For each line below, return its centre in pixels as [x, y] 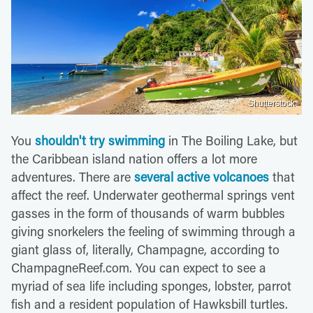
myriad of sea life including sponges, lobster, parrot [151, 286]
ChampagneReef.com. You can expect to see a [139, 268]
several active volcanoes [202, 177]
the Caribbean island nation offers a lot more [134, 159]
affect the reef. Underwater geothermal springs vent [153, 195]
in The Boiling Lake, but [231, 141]
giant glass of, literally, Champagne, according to [145, 250]
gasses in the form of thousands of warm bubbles [148, 213]
